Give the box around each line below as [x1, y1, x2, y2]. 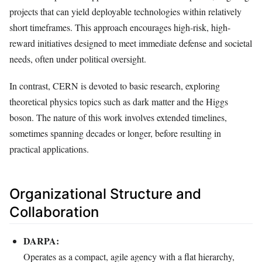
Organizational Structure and [9, 185, 201, 202]
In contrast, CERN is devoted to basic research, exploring [9, 79, 220, 92]
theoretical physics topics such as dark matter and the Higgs [9, 95, 228, 108]
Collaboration [9, 203, 99, 220]
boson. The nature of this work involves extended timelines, [9, 111, 227, 123]
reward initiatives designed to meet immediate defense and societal [9, 36, 252, 49]
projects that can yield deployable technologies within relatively [9, 5, 242, 18]
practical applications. [9, 142, 89, 155]
